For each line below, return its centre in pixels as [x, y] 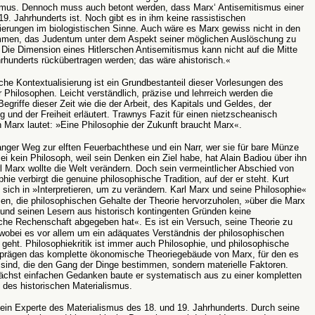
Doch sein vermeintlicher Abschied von [213, 168]
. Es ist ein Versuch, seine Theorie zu [216, 222]
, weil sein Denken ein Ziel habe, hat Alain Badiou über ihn [188, 158]
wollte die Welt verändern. [79, 168]
